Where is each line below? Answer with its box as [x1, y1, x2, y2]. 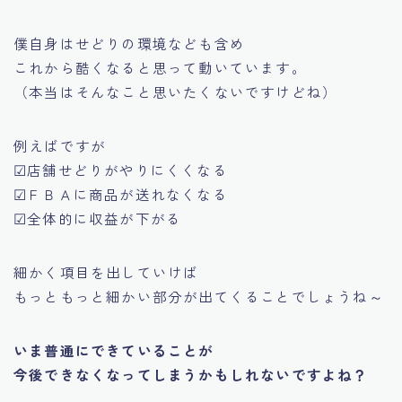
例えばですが [13, 135, 107, 155]
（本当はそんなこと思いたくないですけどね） [13, 81, 338, 101]
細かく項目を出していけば [13, 261, 199, 282]
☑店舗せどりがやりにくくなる [13, 159, 228, 179]
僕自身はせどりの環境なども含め [13, 32, 245, 53]
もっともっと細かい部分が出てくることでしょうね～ [13, 285, 384, 306]
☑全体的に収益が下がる [13, 207, 182, 228]
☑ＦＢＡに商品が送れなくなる [13, 183, 228, 204]
